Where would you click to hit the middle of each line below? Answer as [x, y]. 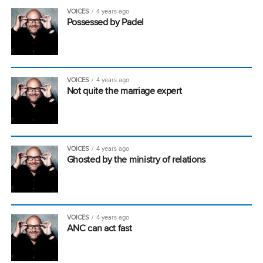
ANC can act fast [99, 228]
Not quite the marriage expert [124, 90]
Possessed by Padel [105, 22]
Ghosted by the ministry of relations [136, 159]
